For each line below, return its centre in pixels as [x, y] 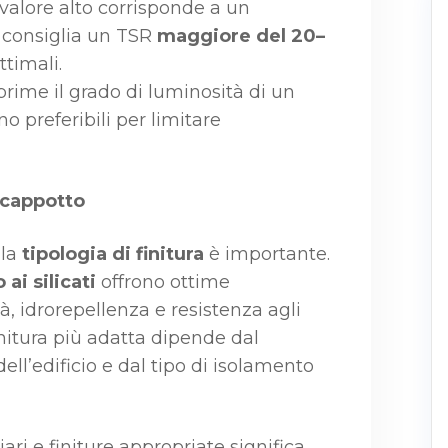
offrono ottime [163, 282]
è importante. [267, 254]
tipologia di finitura [113, 254]
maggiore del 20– [241, 36]
